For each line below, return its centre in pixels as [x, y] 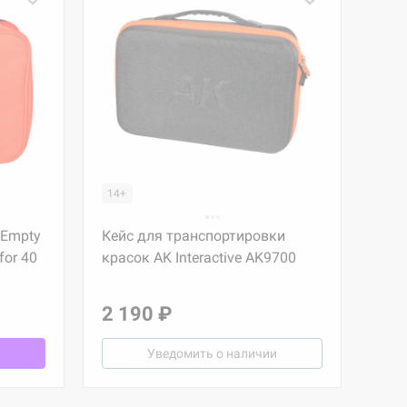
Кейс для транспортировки [194, 236]
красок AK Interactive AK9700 [199, 258]
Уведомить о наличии [212, 353]
